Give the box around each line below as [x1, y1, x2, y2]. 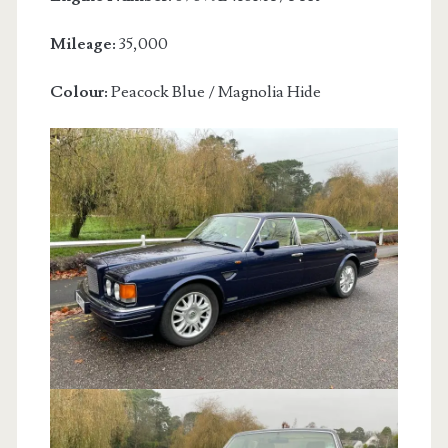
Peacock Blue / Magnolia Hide [110, 82, 321, 102]
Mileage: [49, 34, 119, 54]
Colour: [49, 82, 111, 102]
